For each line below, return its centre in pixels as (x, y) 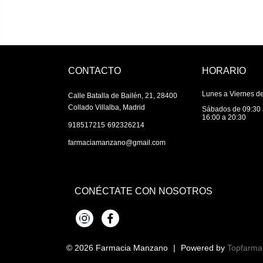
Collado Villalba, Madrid (107, 108)
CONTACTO (95, 71)
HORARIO (224, 71)
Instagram (99, 223)
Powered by (204, 248)
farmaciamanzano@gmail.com (117, 143)
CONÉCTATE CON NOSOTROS (143, 191)
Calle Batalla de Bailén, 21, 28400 (123, 96)
